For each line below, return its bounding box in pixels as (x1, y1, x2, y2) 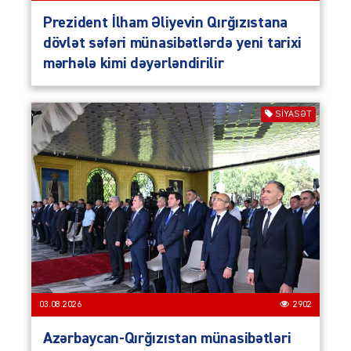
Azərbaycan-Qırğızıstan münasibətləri (43, 331, 291, 346)
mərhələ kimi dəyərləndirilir (43, 55, 224, 71)
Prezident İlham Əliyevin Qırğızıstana (43, 14, 288, 31)
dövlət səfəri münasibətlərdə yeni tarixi (43, 34, 302, 51)
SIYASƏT (275, 109, 312, 119)
